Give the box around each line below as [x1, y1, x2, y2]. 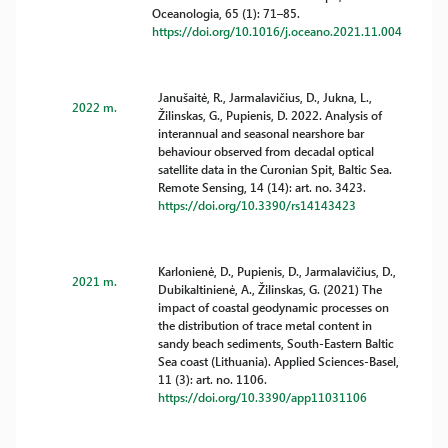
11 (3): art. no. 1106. [158, 371, 268, 387]
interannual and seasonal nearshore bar [158, 125, 365, 141]
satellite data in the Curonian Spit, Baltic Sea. [158, 161, 393, 177]
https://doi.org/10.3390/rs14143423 [158, 197, 357, 213]
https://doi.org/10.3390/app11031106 [158, 389, 368, 405]
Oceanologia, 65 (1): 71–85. [152, 5, 300, 21]
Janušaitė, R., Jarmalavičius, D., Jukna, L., [158, 89, 373, 105]
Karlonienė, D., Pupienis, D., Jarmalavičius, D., [158, 263, 397, 279]
